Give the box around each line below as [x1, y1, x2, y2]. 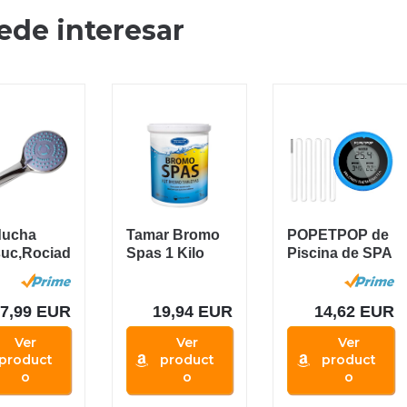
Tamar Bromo [125, 226, 220, 243]
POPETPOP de [287, 226, 390, 243]
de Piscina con [287, 263, 390, 279]
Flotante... [287, 281, 355, 297]
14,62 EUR [313, 302, 394, 321]
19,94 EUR [153, 302, 233, 321]
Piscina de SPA [287, 244, 392, 261]
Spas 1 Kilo [125, 244, 204, 261]
